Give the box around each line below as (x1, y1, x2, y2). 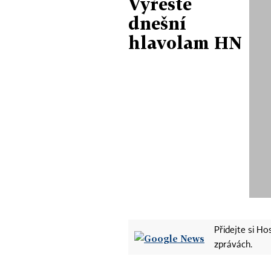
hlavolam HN (128, 32, 242, 53)
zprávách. (214, 240, 252, 249)
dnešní (128, 13, 186, 33)
